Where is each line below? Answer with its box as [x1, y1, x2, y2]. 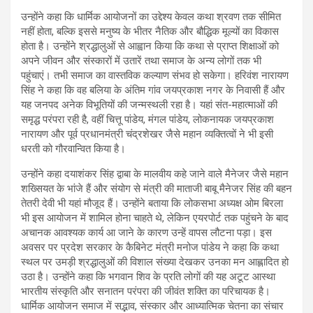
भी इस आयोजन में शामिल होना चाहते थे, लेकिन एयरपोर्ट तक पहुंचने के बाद [21, 211, 289, 224]
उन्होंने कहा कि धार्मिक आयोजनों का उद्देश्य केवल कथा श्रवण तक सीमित [21, 10, 281, 23]
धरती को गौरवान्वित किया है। [21, 142, 126, 155]
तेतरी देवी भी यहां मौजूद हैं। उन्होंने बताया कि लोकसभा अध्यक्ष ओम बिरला [21, 196, 283, 210]
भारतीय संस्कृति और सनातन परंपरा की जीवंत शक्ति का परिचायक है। [21, 284, 270, 298]
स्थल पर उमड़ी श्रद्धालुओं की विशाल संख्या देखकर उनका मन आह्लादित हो [21, 255, 289, 268]
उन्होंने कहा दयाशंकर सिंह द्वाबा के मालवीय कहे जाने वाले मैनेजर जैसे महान [21, 167, 289, 180]
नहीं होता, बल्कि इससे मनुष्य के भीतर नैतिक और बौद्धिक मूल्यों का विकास [21, 24, 279, 38]
